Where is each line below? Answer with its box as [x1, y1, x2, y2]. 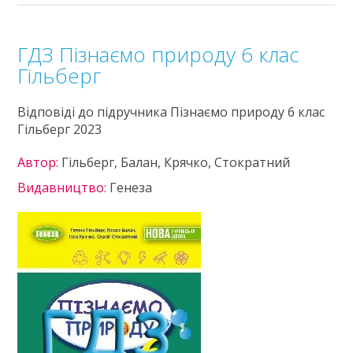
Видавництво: [17, 179, 110, 196]
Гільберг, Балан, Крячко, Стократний [61, 154, 291, 171]
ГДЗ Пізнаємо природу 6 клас [17, 40, 300, 69]
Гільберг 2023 [17, 121, 102, 138]
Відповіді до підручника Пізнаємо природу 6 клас [17, 103, 325, 121]
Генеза [110, 179, 153, 196]
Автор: [17, 154, 62, 171]
